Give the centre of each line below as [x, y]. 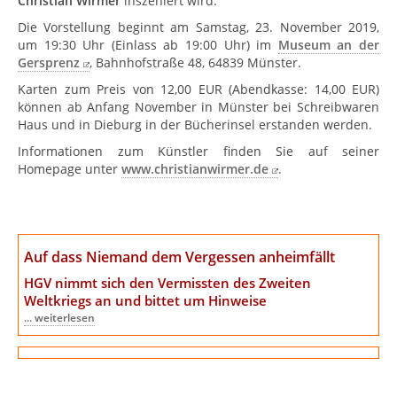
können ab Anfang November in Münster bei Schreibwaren [198, 106]
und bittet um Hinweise [190, 300]
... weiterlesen [60, 317]
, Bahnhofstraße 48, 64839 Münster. [195, 62]
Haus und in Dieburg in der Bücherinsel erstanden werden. [195, 124]
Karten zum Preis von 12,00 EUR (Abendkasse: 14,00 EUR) [198, 89]
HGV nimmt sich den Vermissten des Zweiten [168, 282]
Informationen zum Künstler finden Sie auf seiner [198, 152]
